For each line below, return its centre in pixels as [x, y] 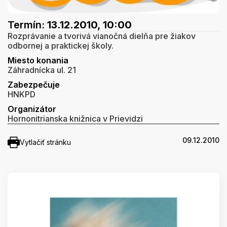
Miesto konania [38, 61]
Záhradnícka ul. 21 [42, 70]
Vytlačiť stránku [45, 142]
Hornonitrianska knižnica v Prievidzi [75, 119]
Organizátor [32, 109]
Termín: [27, 25]
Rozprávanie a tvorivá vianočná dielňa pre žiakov [102, 36]
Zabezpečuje [34, 85]
